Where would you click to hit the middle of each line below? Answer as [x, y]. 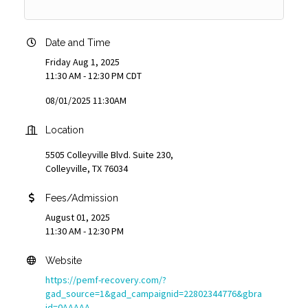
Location [65, 130]
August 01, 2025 [78, 217]
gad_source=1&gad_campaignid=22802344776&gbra [154, 293]
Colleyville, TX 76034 [87, 168]
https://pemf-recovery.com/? [106, 279]
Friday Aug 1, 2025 [82, 62]
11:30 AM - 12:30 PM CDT [93, 75]
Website [64, 260]
